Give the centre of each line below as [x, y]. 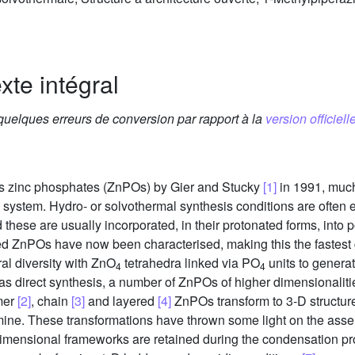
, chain [51, 301]
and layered [121, 301]
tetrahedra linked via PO [191, 263]
